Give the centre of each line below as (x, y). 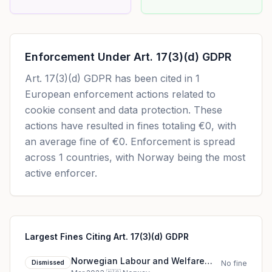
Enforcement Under (79, 57)
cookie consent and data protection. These (124, 110)
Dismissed (48, 262)
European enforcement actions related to (120, 94)
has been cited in (154, 78)
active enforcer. (61, 173)
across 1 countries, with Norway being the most (135, 157)
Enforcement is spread (181, 141)
